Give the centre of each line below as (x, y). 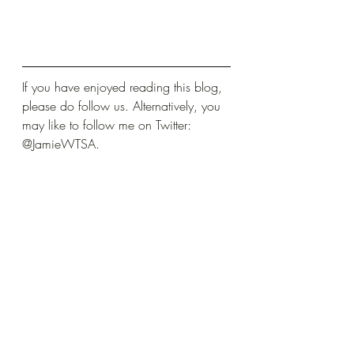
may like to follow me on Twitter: (109, 124)
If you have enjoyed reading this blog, (124, 87)
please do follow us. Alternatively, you (123, 105)
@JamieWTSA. (61, 143)
